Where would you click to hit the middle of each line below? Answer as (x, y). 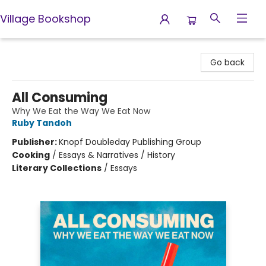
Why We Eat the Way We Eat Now (81, 111)
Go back (227, 62)
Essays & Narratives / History (117, 155)
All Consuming (60, 98)
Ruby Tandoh (42, 123)
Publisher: (35, 142)
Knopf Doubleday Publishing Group (130, 142)
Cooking (31, 155)
